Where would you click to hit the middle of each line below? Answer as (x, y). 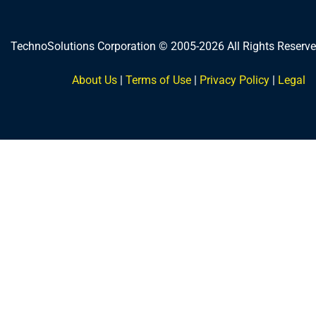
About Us (95, 80)
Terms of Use (158, 80)
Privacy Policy (235, 80)
